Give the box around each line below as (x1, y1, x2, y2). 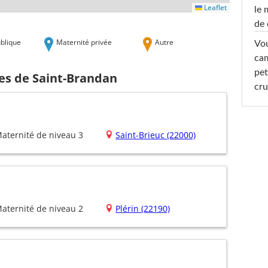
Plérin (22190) (115, 203, 170, 215)
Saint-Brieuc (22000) (115, 129, 196, 141)
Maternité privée (56, 36, 112, 47)
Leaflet (202, 2, 227, 13)
